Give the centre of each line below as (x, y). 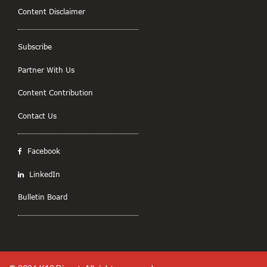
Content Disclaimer (52, 11)
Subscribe (35, 47)
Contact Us (37, 115)
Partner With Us (46, 69)
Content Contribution (55, 93)
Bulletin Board (43, 197)
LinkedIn (44, 174)
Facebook (43, 151)
